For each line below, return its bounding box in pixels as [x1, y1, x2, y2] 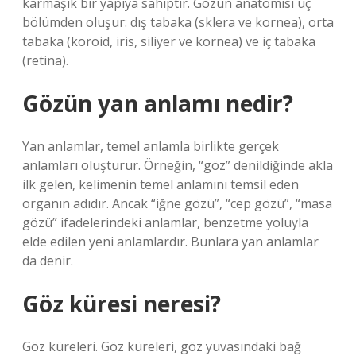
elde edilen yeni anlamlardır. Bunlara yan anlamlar [22, 233, 319, 250]
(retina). [22, 52, 68, 69]
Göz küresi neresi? [22, 288, 221, 319]
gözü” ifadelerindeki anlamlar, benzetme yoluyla [22, 214, 308, 231]
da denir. [22, 252, 73, 269]
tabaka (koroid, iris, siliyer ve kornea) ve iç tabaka [22, 33, 315, 50]
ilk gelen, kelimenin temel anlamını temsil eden [22, 176, 299, 193]
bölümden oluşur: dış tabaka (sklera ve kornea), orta [22, 14, 334, 31]
